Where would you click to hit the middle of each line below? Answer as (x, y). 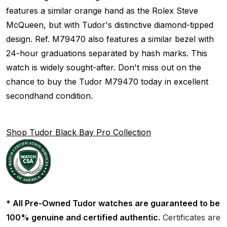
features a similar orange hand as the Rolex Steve (102, 10)
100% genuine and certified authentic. (83, 217)
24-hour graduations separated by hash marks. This (107, 53)
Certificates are (190, 217)
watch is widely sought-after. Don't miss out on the (104, 67)
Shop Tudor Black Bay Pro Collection (79, 132)
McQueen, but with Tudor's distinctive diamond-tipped (110, 25)
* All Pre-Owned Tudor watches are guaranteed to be (113, 203)
